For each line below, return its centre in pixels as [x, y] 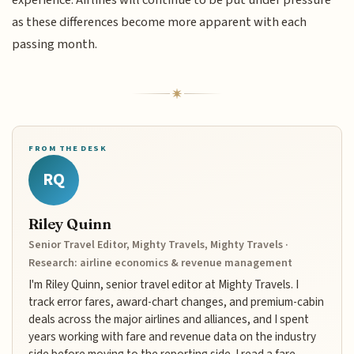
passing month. [55, 44]
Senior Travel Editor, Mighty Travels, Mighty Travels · [159, 245]
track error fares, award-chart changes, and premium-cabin [177, 302]
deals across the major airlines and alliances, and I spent [169, 320]
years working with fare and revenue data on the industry [173, 337]
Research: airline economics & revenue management [161, 264]
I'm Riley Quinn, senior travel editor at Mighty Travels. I [164, 285]
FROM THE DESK [68, 148]
